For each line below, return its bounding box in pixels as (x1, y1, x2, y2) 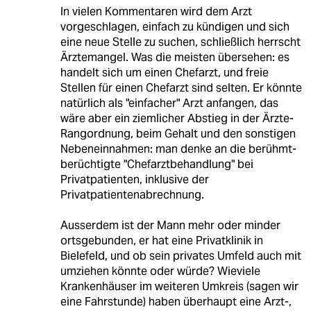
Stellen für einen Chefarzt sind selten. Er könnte (60, 80, 302, 95)
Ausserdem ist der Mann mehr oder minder (60, 217, 280, 233)
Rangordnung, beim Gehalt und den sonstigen (60, 126, 296, 141)
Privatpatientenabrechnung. (60, 187, 204, 202)
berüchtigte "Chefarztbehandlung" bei (60, 156, 253, 171)
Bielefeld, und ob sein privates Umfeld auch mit (60, 248, 301, 263)
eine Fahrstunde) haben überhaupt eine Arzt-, (60, 294, 292, 309)
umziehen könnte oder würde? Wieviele (60, 263, 260, 278)
